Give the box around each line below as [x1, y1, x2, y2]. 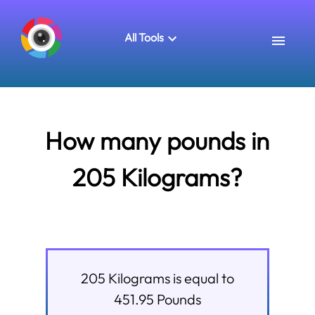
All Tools [124, 30, 164, 44]
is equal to [169, 269, 234, 287]
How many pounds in [45, 125, 270, 156]
